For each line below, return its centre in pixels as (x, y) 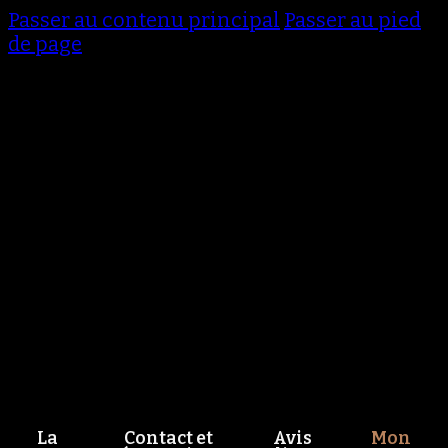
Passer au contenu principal (144, 20)
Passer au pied (352, 20)
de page (45, 44)
